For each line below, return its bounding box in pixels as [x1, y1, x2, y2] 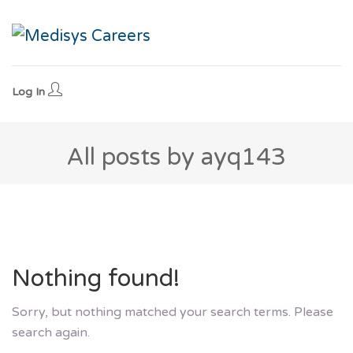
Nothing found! [12, 264, 180, 294]
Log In [12, 85, 48, 99]
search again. [12, 325, 90, 341]
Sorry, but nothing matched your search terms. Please [12, 304, 333, 321]
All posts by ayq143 [67, 143, 286, 173]
